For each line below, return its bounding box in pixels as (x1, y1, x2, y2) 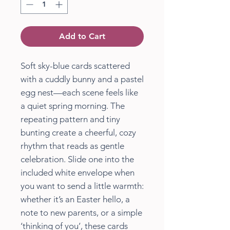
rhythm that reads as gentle (21, 141, 124, 151)
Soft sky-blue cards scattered (21, 61, 130, 71)
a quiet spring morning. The (21, 101, 125, 111)
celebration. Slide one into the (21, 154, 134, 165)
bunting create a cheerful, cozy (21, 127, 136, 138)
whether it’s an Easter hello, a (21, 194, 130, 205)
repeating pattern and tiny (21, 114, 120, 125)
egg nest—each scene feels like (21, 87, 138, 98)
